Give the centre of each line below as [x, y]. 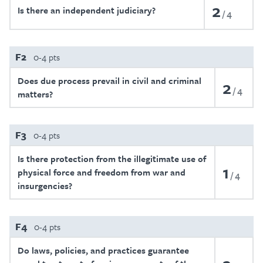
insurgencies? [45, 186]
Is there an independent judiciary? [87, 10]
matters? [35, 94]
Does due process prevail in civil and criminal [109, 80]
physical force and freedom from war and [102, 172]
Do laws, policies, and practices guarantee [103, 250]
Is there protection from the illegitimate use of [112, 159]
